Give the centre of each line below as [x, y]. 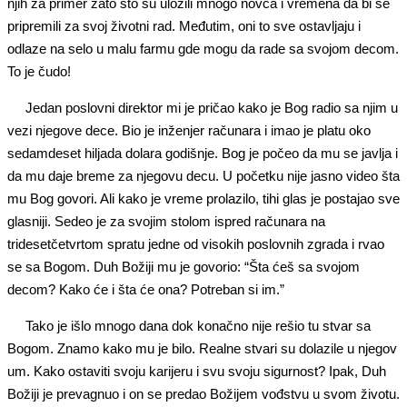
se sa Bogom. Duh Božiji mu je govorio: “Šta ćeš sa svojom [184, 267]
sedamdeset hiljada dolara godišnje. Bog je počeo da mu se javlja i [203, 153]
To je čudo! [39, 71]
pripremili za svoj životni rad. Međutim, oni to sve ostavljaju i [184, 26]
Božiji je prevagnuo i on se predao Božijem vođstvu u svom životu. [203, 394]
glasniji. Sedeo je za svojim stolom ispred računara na [166, 221]
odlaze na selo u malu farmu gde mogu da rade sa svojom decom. [203, 49]
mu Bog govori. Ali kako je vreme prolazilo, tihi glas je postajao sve [203, 199]
